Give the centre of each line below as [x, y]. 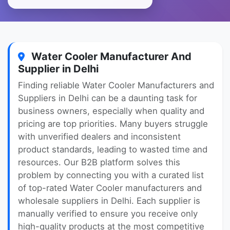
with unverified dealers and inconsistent [99, 137]
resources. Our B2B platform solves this [99, 162]
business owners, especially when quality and [111, 111]
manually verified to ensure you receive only [108, 214]
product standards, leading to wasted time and [113, 149]
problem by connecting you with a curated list [111, 175]
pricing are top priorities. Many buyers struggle [113, 124]
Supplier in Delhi [58, 69]
